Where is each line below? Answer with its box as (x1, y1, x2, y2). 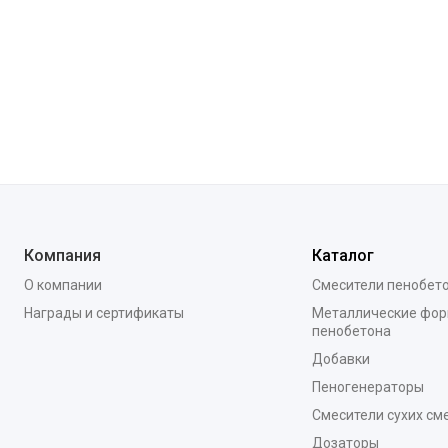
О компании (24, 277, 102, 293)
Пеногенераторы (311, 379, 424, 395)
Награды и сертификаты (24, 305, 184, 321)
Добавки (311, 351, 370, 367)
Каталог (311, 246, 374, 265)
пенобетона (311, 323, 391, 339)
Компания (24, 246, 101, 265)
